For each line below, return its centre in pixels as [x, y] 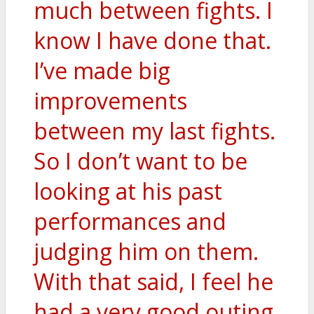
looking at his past [128, 191]
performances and [130, 221]
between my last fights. [155, 131]
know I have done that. [152, 41]
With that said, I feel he [153, 282]
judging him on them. [146, 252]
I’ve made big [102, 71]
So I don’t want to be [141, 161]
